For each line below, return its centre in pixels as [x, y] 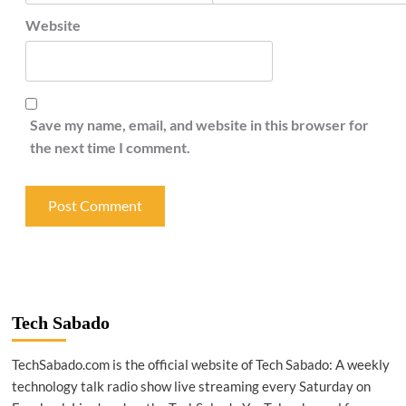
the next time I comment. [110, 147]
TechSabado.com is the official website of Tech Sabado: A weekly [200, 364]
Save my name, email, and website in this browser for [199, 124]
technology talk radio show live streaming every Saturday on [191, 386]
